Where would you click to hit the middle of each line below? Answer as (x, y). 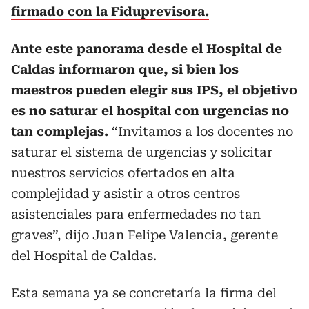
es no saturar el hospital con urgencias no (150, 111)
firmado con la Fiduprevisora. (110, 11)
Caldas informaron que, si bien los (125, 69)
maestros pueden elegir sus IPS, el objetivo (154, 90)
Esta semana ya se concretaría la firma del (144, 293)
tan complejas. (60, 131)
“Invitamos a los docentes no (201, 131)
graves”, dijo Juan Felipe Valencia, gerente (144, 235)
